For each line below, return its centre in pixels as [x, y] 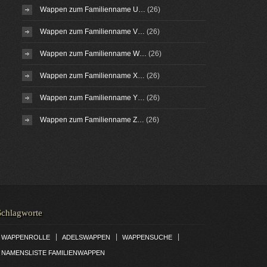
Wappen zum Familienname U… [92, 10]
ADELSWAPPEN [86, 237]
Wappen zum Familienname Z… [92, 120]
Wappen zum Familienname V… [92, 32]
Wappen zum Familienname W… [93, 54]
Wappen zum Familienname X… [92, 76]
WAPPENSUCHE [147, 237]
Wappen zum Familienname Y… [92, 98]
